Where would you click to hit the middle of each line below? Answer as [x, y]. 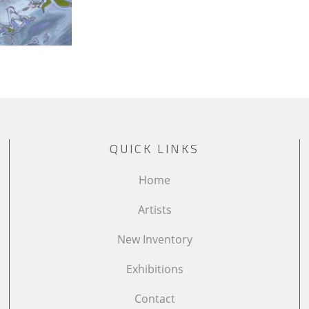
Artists [154, 209]
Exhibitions [154, 269]
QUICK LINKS [154, 148]
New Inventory [154, 239]
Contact [154, 298]
